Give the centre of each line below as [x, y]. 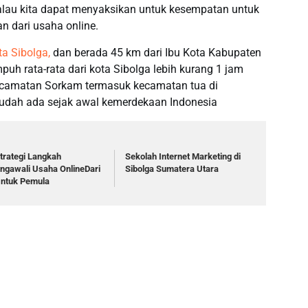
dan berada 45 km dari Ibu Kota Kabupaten [156, 53]
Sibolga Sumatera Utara [172, 169]
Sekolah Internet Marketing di [183, 157]
